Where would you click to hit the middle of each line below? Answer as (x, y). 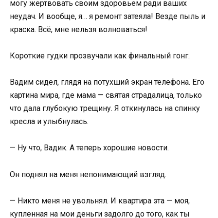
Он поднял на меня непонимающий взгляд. (88, 174)
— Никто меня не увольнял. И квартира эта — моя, (100, 200)
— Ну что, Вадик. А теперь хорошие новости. (89, 148)
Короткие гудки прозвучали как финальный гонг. (100, 56)
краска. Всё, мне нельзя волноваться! (79, 29)
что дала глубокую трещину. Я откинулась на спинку (105, 109)
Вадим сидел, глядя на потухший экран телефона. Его (107, 82)
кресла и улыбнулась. (49, 122)
